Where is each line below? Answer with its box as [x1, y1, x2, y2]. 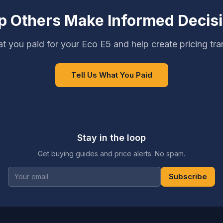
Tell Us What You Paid [71, 70, 152, 80]
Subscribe [169, 171, 207, 181]
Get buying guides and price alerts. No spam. [38, 149, 185, 158]
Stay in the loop [77, 132, 146, 143]
